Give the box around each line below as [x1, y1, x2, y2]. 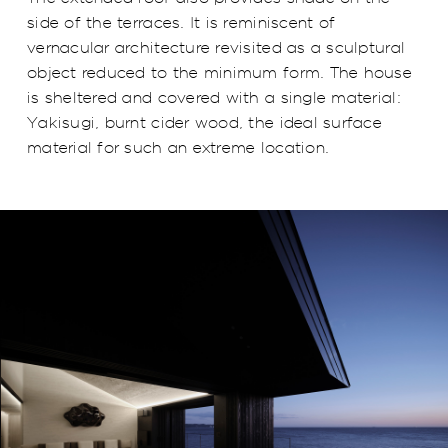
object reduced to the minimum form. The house [27, 62, 412, 82]
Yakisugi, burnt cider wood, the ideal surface [27, 112, 382, 132]
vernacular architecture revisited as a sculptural [27, 37, 406, 57]
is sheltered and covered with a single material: [27, 87, 401, 107]
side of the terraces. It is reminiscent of [27, 12, 336, 32]
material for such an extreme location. [27, 137, 330, 157]
